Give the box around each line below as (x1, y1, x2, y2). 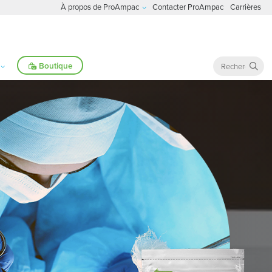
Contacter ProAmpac (152, 1, 224, 12)
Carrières (229, 1, 261, 12)
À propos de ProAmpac (61, 1, 140, 12)
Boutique (36, 59, 72, 72)
